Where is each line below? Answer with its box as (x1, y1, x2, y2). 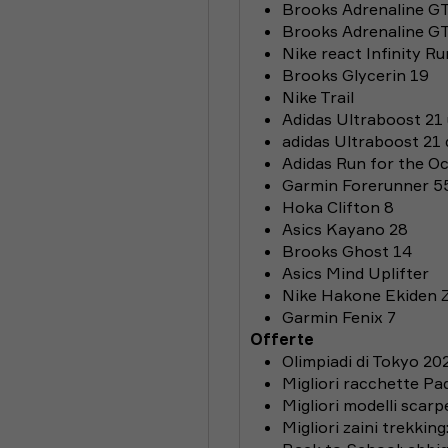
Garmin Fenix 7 (282, 307, 396, 327)
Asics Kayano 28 (282, 219, 408, 239)
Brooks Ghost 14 (282, 241, 412, 261)
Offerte (250, 329, 314, 349)
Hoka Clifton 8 (282, 197, 394, 217)
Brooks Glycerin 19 (282, 65, 429, 85)
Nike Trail (282, 87, 354, 107)
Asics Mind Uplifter (282, 263, 429, 283)
